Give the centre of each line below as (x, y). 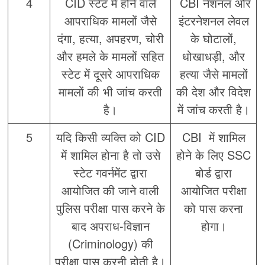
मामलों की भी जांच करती (111, 92)
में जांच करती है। (214, 109)
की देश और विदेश (214, 92)
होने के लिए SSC (214, 155)
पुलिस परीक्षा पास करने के (110, 208)
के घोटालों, (214, 38)
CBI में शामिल (214, 137)
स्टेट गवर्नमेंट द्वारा (111, 173)
